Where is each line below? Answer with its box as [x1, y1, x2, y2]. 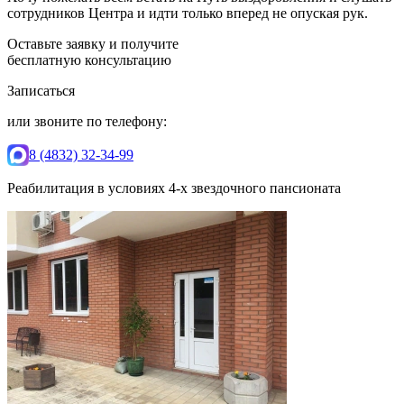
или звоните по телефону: [7, 113, 167, 129]
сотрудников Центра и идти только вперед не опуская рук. [7, 5, 368, 21]
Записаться [7, 82, 75, 98]
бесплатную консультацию [7, 51, 171, 68]
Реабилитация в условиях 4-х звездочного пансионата [7, 179, 341, 196]
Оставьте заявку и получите [7, 35, 179, 51]
